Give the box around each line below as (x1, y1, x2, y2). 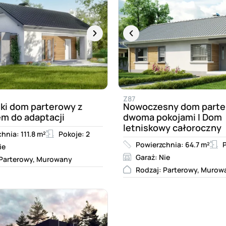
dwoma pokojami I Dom (123, 110, 222, 123)
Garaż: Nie (136, 152, 170, 162)
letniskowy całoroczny (123, 121, 221, 134)
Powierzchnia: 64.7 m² (136, 139, 210, 149)
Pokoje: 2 (59, 129, 90, 139)
